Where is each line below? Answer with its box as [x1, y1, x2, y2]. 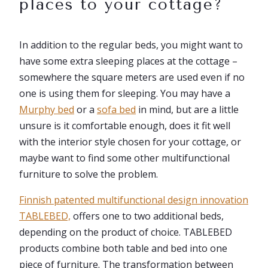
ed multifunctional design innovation [84, 193, 248, 206]
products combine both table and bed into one [19, 242, 227, 255]
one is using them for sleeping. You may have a [19, 87, 230, 100]
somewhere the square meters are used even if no [19, 71, 245, 84]
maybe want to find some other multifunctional [19, 151, 230, 165]
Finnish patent [19, 193, 84, 206]
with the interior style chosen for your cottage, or [19, 135, 241, 148]
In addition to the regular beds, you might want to [19, 38, 243, 51]
